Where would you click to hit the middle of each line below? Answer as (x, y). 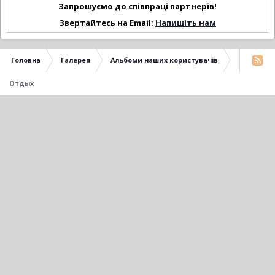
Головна (26, 60)
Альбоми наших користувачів (164, 60)
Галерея (76, 60)
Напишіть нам (186, 23)
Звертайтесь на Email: (107, 23)
